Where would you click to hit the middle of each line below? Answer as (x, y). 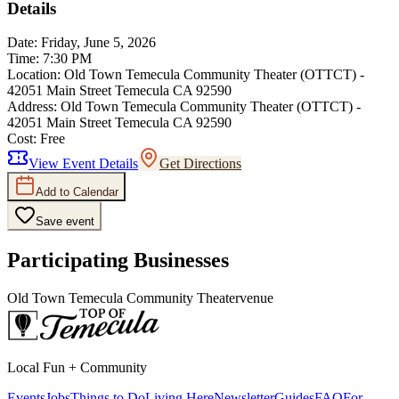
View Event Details (83, 164)
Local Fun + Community (77, 368)
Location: (34, 75)
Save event (65, 222)
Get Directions (200, 164)
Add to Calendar (77, 192)
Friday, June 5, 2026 (98, 43)
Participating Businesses (118, 261)
